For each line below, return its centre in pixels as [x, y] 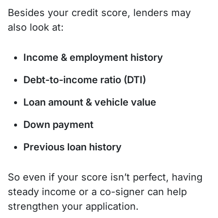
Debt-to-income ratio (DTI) [85, 80]
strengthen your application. [73, 206]
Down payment [58, 124]
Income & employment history [93, 57]
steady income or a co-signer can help [97, 191]
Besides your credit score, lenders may [99, 12]
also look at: [36, 27]
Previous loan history [73, 147]
